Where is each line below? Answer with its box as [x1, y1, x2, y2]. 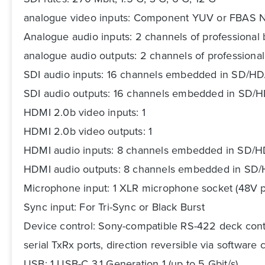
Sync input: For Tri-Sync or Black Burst [24, 199, 205, 215]
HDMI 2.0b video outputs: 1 [24, 124, 153, 140]
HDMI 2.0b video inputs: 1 [24, 105, 146, 121]
